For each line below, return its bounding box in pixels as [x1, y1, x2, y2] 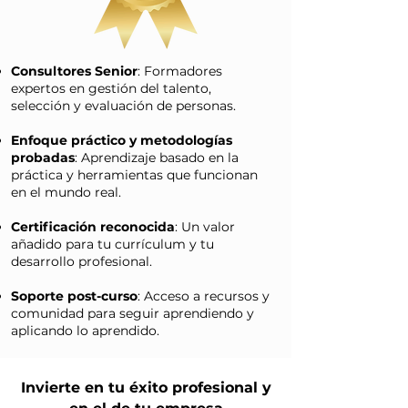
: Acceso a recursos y [138, 288, 270, 304]
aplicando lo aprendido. [11, 322, 159, 339]
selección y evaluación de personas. [11, 97, 236, 114]
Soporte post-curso [11, 288, 138, 304]
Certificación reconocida [11, 219, 175, 235]
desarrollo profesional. [11, 253, 152, 270]
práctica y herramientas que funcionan [11, 167, 258, 183]
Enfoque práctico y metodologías [11, 132, 232, 148]
